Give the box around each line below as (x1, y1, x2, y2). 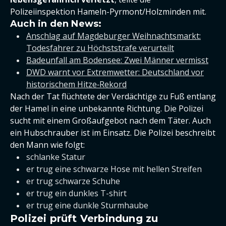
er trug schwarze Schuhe (26, 176, 120, 187)
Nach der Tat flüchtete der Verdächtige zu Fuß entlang (10, 91, 216, 102)
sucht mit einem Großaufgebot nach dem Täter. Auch (10, 115, 211, 126)
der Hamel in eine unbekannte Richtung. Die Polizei (10, 103, 203, 114)
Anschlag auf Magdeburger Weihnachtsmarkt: (26, 30, 201, 41)
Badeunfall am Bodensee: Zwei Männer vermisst (26, 54, 208, 66)
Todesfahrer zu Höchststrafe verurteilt (26, 42, 174, 53)
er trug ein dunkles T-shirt (26, 188, 127, 199)
